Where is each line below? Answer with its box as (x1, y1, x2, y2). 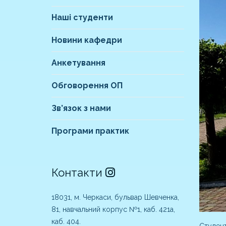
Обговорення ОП (51, 81, 123, 91)
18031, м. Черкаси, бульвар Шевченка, (51, 193, 179, 202)
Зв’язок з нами (51, 103, 111, 114)
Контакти (51, 166, 105, 180)
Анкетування (51, 58, 105, 68)
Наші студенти (51, 13, 113, 23)
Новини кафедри (51, 35, 122, 45)
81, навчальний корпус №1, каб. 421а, (51, 205, 175, 214)
